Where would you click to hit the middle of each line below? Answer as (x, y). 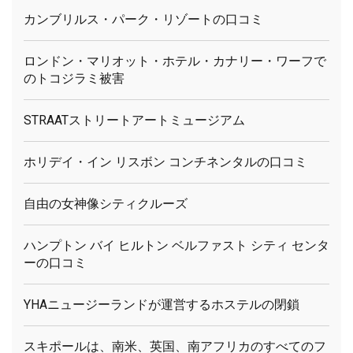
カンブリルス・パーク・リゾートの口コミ (143, 19)
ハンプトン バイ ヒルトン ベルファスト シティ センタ (176, 245)
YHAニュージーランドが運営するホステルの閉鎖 (162, 304)
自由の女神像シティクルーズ (106, 203)
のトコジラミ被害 (74, 78)
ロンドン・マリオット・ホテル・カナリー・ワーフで (175, 61)
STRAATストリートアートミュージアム (134, 120)
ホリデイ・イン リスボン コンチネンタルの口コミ (165, 162)
